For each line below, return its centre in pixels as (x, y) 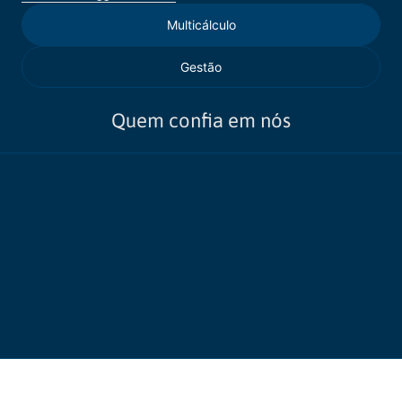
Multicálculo (201, 25)
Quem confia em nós (201, 120)
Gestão (201, 67)
